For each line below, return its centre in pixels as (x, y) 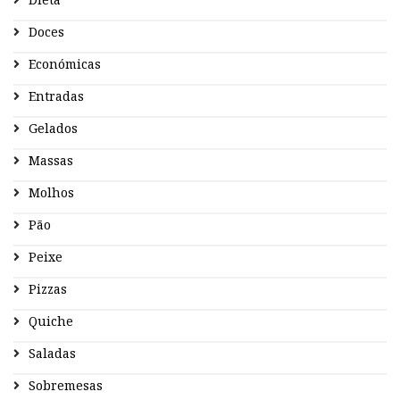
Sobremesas (66, 386)
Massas (51, 161)
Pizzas (48, 289)
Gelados (53, 129)
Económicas (65, 64)
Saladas (52, 354)
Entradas (56, 96)
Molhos (51, 193)
